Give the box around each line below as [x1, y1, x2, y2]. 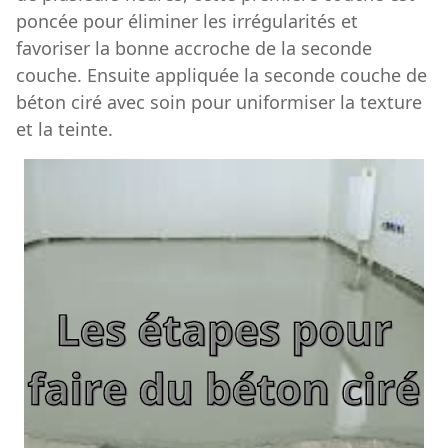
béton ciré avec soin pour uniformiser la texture [16, 89, 422, 114]
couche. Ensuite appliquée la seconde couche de [16, 62, 427, 87]
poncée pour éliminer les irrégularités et [16, 8, 358, 33]
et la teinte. [16, 116, 113, 141]
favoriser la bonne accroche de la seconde [16, 35, 372, 60]
